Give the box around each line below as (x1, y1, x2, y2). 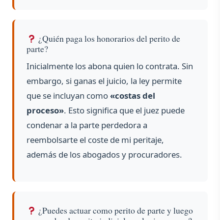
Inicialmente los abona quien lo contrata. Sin (27, 60, 193, 72)
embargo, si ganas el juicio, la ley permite (27, 75, 182, 87)
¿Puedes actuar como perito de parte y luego (36, 204, 193, 217)
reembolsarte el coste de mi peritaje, (27, 134, 164, 146)
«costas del (110, 90, 155, 102)
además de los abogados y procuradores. (27, 149, 182, 161)
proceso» (27, 105, 64, 116)
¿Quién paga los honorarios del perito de (36, 32, 181, 45)
